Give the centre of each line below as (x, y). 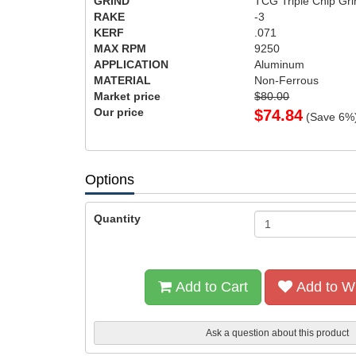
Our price (119, 112)
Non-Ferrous (287, 80)
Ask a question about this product (275, 333)
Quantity (117, 219)
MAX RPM (120, 48)
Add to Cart (210, 287)
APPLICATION (131, 64)
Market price (127, 96)
